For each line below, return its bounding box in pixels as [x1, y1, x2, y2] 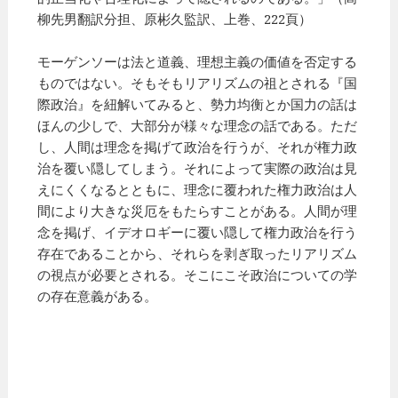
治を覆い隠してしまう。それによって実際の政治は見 [37, 159, 358, 178]
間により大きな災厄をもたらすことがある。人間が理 [37, 202, 358, 220]
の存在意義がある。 [37, 287, 158, 306]
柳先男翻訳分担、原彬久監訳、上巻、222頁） [37, 10, 313, 28]
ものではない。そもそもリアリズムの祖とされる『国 [37, 74, 358, 92]
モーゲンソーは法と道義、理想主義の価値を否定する [37, 52, 358, 71]
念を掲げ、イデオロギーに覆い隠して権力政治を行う [37, 223, 358, 242]
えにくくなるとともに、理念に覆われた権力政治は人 [37, 180, 358, 199]
